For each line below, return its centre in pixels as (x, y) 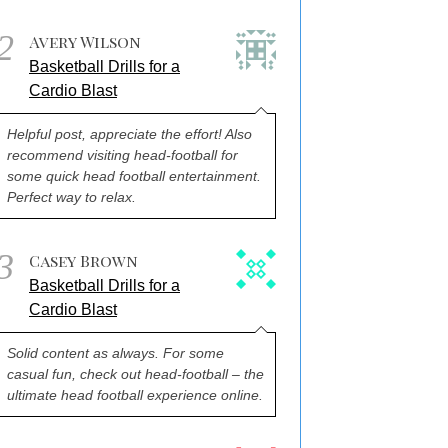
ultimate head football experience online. (135, 395)
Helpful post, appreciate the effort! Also (129, 134)
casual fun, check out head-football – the (135, 374)
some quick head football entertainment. (134, 176)
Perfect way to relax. (71, 197)
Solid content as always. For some (115, 353)
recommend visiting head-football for (122, 155)
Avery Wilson (85, 41)
